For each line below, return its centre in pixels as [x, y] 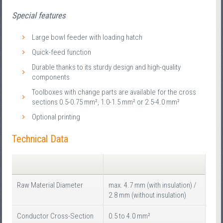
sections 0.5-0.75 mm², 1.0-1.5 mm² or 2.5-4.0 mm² [106, 102]
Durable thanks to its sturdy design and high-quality [107, 67]
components [51, 77]
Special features [39, 16]
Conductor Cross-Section [56, 216]
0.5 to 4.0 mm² [130, 216]
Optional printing [56, 117]
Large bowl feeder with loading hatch [87, 38]
